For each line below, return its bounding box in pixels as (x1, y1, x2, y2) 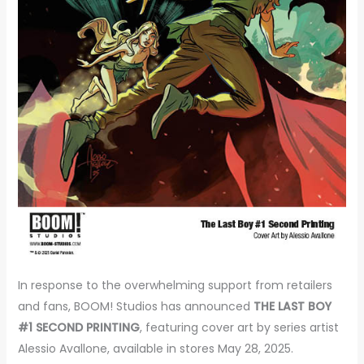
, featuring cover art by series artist (139, 318, 339, 336)
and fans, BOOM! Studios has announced (17, 297, 253, 314)
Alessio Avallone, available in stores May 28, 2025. (17, 340, 293, 357)
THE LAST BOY (253, 297, 331, 314)
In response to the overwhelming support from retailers (17, 276, 332, 293)
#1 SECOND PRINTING (17, 318, 140, 336)
